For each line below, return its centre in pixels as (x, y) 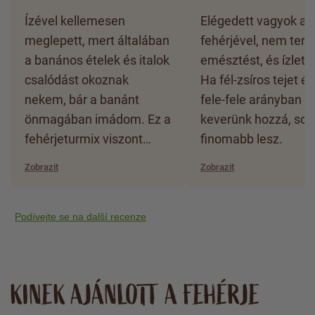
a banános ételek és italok (97, 60)
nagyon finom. (65, 158)
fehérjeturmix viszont (84, 139)
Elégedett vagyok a (253, 20)
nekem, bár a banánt (82, 99)
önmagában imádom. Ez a (98, 119)
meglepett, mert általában (97, 40)
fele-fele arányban (251, 99)
